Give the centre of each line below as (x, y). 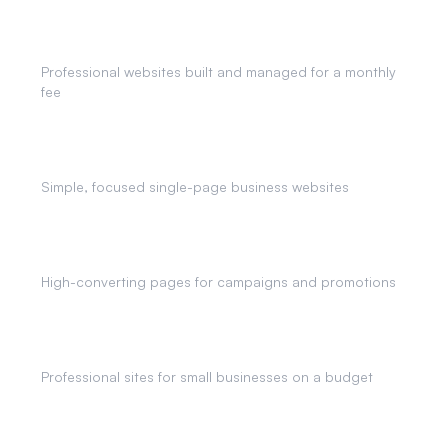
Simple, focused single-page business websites (195, 186)
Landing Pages (95, 255)
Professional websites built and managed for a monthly (218, 71)
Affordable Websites (118, 350)
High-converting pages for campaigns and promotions (218, 281)
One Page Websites (114, 160)
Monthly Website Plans (126, 45)
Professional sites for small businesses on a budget (207, 376)
